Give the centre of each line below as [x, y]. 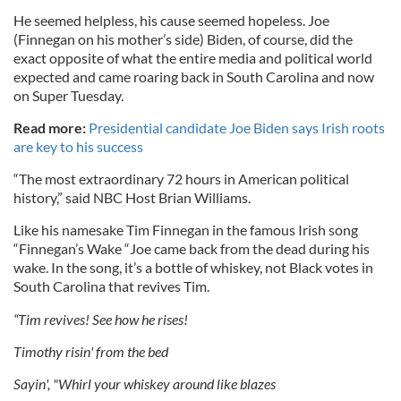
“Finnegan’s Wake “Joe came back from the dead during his [192, 249]
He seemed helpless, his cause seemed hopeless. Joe [171, 21]
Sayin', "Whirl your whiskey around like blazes [145, 384]
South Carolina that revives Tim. [111, 286]
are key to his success [78, 147]
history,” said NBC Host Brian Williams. [132, 198]
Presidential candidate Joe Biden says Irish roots [237, 128]
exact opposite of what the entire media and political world [193, 58]
